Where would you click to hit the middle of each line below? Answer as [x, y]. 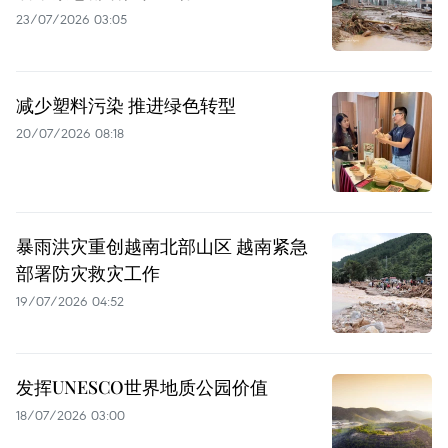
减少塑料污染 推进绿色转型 [126, 105]
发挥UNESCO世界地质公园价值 [142, 387]
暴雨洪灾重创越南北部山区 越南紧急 [162, 246]
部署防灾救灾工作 [88, 273]
